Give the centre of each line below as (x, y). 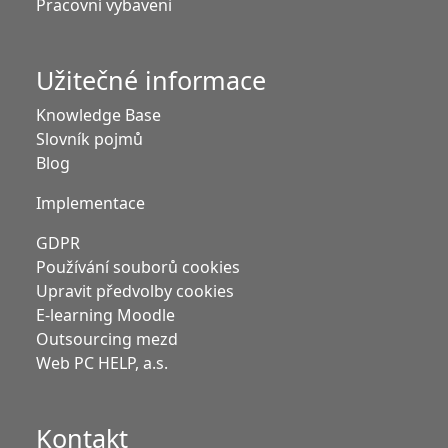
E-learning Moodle (105, 315)
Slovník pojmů (89, 139)
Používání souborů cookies (138, 267)
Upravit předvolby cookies (135, 291)
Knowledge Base (98, 115)
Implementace (90, 203)
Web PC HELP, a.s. (102, 363)
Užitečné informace (151, 80)
